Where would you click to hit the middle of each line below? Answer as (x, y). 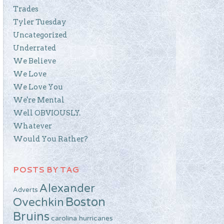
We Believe (34, 61)
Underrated (34, 48)
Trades (26, 9)
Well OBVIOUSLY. (47, 113)
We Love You (38, 87)
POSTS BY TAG (46, 169)
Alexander (67, 188)
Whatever (32, 126)
